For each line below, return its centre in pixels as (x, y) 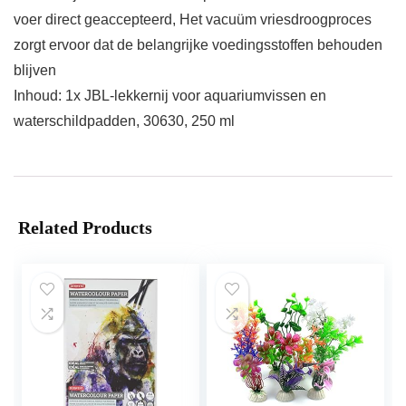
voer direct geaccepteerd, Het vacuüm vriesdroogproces (193, 20)
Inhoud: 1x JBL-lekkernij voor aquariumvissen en (170, 96)
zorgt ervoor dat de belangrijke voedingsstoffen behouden (198, 45)
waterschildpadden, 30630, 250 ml (124, 121)
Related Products (85, 228)
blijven (35, 71)
